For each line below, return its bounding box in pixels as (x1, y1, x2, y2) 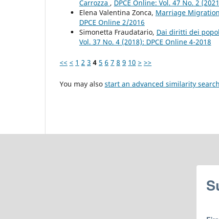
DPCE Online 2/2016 (79, 17, 145, 27)
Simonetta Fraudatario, (79, 27, 156, 37)
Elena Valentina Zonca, (79, 7, 155, 17)
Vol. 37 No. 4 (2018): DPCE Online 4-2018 (79, 37, 211, 46)
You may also (60, 79, 105, 88)
